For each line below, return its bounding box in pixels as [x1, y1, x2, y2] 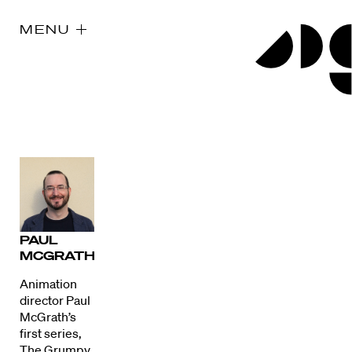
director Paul [20, 292, 90, 309]
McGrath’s [20, 309, 76, 325]
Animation [20, 276, 77, 292]
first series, [20, 325, 82, 342]
